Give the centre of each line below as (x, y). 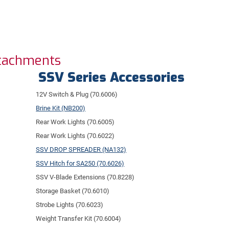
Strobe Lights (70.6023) (70, 204)
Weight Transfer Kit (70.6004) (79, 218)
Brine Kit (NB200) (61, 108)
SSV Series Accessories (112, 77)
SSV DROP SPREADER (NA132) (81, 149)
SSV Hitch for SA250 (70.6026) (80, 163)
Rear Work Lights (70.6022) (75, 135)
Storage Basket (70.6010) (73, 191)
